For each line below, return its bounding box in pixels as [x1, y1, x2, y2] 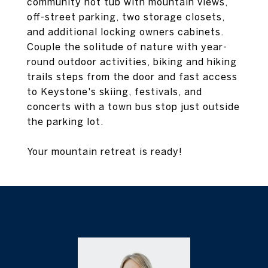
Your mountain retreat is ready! [27, 146, 182, 157]
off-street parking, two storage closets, [27, 11, 225, 22]
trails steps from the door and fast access [27, 71, 237, 82]
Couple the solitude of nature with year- [27, 41, 227, 52]
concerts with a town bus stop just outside [27, 101, 240, 112]
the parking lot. [27, 116, 103, 127]
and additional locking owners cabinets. [27, 26, 224, 37]
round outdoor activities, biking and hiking [27, 56, 237, 67]
